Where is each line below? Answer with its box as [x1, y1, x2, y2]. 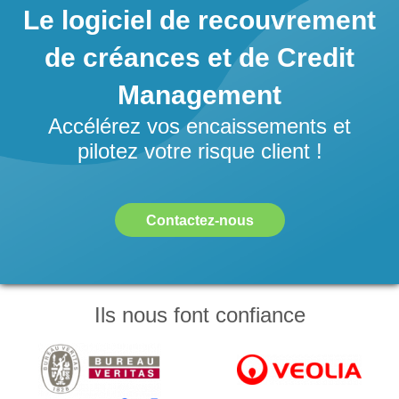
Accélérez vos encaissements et [48, 114, 351, 138]
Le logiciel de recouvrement [23, 5, 376, 35]
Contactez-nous [145, 212, 254, 228]
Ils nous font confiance [94, 303, 305, 327]
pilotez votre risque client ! [77, 139, 322, 163]
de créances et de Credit [45, 43, 354, 72]
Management [118, 80, 281, 110]
